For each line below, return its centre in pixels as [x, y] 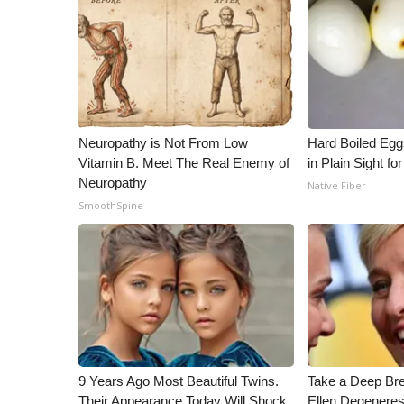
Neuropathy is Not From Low [163, 143]
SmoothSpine [111, 205]
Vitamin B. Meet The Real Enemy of [184, 163]
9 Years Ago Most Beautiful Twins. [179, 381]
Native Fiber [337, 185]
